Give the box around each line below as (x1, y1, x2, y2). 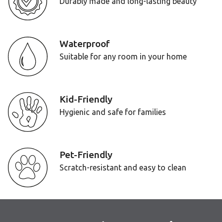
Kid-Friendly (59, 93, 112, 105)
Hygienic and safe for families (59, 107, 166, 116)
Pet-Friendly (59, 149, 112, 160)
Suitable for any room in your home (59, 52, 187, 61)
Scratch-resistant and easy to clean (59, 163, 186, 172)
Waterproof (59, 38, 110, 49)
